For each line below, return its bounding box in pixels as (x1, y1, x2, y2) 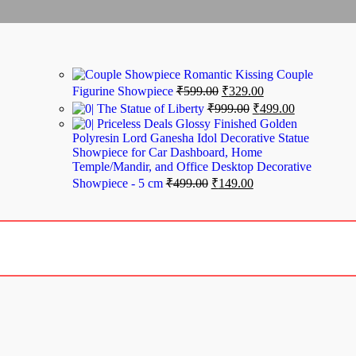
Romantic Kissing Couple (183, 68, 313, 81)
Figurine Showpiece (72, 84, 176, 98)
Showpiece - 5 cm (72, 176, 166, 190)
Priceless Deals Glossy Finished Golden (96, 117, 297, 130)
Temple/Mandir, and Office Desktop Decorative (72, 160, 311, 173)
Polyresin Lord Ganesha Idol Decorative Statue (72, 131, 309, 145)
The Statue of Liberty (96, 102, 207, 115)
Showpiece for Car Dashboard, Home (72, 145, 262, 159)
